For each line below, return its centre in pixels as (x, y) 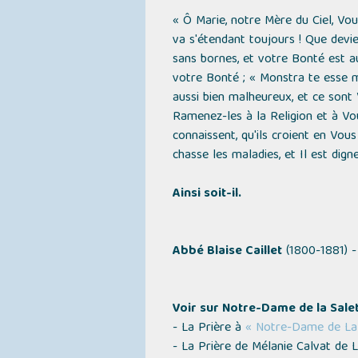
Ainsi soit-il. (207, 194)
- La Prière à (209, 328)
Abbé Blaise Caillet (227, 252)
